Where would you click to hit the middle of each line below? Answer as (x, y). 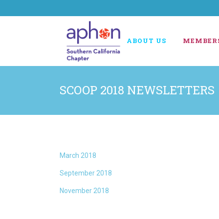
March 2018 (78, 155)
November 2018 (84, 191)
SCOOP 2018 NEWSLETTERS (137, 90)
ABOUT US (146, 41)
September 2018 (86, 173)
